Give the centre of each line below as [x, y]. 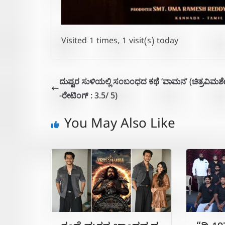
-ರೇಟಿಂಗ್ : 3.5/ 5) [88, 95]
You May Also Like [120, 126]
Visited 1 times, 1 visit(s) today [120, 42]
